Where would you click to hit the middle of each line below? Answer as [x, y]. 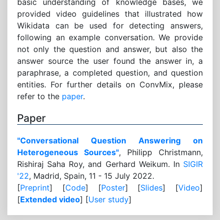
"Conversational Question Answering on [110, 141]
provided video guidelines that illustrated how [110, 14]
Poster [113, 188]
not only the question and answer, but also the [110, 49]
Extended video [50, 200]
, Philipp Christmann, [161, 152]
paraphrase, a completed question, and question [110, 73]
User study [109, 200]
